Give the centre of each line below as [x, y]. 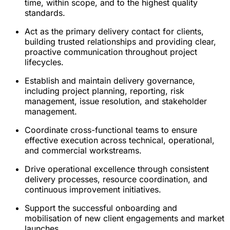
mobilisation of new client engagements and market [124, 218]
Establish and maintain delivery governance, [110, 80]
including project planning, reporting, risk [104, 91]
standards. [45, 13]
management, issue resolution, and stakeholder [116, 101]
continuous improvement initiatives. [93, 189]
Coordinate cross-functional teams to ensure [111, 130]
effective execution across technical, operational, [120, 140]
